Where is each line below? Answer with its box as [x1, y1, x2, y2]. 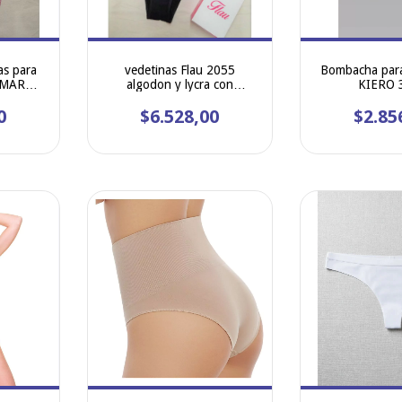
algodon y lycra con [126, 77, 233, 92]
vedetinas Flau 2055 [124, 63, 235, 78]
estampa [156, 92, 203, 107]
